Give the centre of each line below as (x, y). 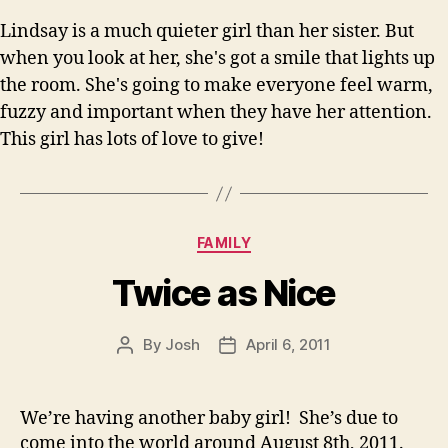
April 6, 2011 (288, 344)
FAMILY (224, 243)
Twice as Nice (224, 292)
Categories (267, 239)
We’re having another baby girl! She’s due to (209, 418)
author (147, 367)
